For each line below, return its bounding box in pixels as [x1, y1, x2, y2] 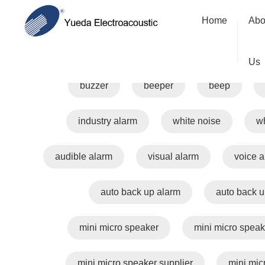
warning [141, 45, 176, 55]
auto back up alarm [101, 187, 180, 197]
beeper [144, 80, 173, 91]
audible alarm [55, 151, 112, 161]
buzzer [80, 80, 108, 91]
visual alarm [148, 151, 199, 161]
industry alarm [77, 116, 137, 126]
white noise [172, 116, 221, 126]
